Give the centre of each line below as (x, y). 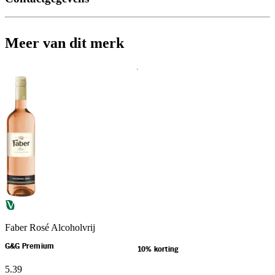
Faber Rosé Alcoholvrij (50, 228)
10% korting (158, 250)
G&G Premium (30, 247)
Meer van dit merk (64, 43)
